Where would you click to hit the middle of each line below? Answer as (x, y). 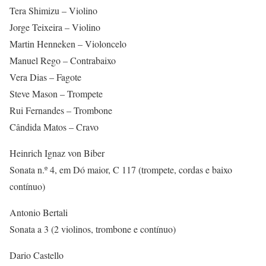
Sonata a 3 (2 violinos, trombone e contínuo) (93, 229)
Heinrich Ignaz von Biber (57, 153)
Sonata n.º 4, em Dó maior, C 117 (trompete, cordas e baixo (121, 170)
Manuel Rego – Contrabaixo (63, 60)
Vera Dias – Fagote (45, 77)
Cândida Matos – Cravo (54, 127)
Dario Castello (37, 255)
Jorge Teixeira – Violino (55, 27)
